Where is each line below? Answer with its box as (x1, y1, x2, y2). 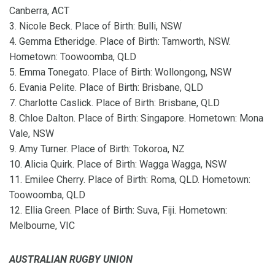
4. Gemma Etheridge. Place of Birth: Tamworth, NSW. (9, 36, 231, 48)
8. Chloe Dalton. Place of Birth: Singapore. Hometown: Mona (9, 112, 263, 125)
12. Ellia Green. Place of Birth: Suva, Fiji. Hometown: (9, 204, 227, 217)
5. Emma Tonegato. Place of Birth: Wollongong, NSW (9, 66, 231, 79)
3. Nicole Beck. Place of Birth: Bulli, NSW (9, 20, 182, 33)
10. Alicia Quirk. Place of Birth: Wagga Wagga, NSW (9, 158, 227, 171)
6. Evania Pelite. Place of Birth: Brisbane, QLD (9, 82, 203, 94)
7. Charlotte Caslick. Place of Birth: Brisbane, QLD (9, 97, 220, 109)
